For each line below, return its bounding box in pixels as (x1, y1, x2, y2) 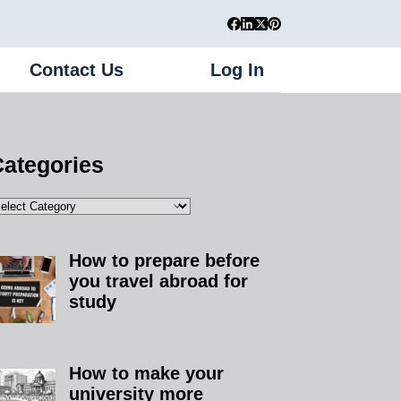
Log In (210, 59, 265, 80)
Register (286, 59, 359, 80)
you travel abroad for (69, 270, 249, 291)
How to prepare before (69, 250, 260, 270)
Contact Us (30, 59, 124, 80)
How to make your (69, 363, 225, 383)
